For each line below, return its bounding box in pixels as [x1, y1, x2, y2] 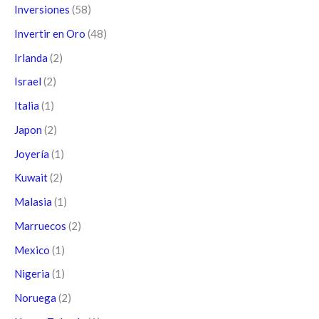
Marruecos [14, 219, 66, 232]
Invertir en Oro [14, 26, 85, 40]
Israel [14, 75, 41, 88]
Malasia [14, 195, 52, 209]
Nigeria [14, 267, 50, 281]
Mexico [14, 243, 50, 256]
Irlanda [14, 51, 48, 64]
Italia [14, 99, 39, 113]
